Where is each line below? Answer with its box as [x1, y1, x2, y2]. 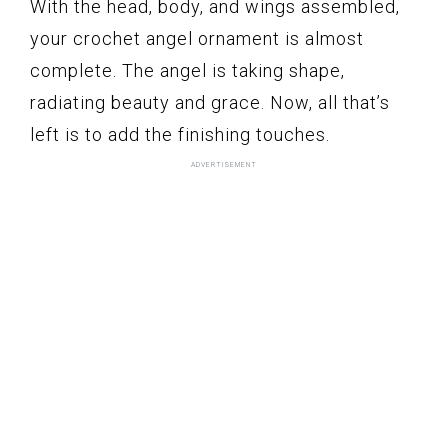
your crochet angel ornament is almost [30, 27, 364, 49]
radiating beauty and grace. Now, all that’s [30, 91, 390, 113]
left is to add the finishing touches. [30, 123, 330, 145]
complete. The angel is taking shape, [30, 59, 345, 81]
